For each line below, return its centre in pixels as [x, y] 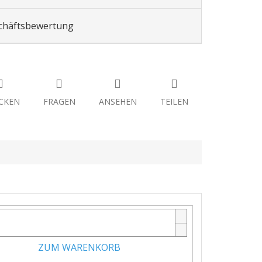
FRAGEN [59, 102]
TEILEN [174, 102]
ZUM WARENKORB [79, 247]
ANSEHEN [118, 102]
